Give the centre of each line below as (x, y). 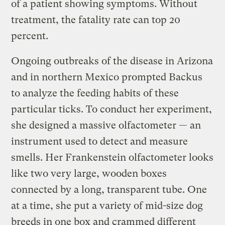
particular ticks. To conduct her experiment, (112, 109)
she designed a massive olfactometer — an (106, 126)
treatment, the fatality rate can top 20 (96, 20)
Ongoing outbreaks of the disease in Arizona (112, 61)
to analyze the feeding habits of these (95, 93)
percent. (30, 36)
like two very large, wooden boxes (89, 174)
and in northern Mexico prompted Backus (107, 77)
